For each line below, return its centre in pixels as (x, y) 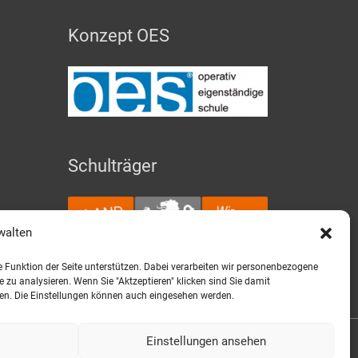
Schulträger (113, 165)
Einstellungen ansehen (206, 341)
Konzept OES (119, 35)
